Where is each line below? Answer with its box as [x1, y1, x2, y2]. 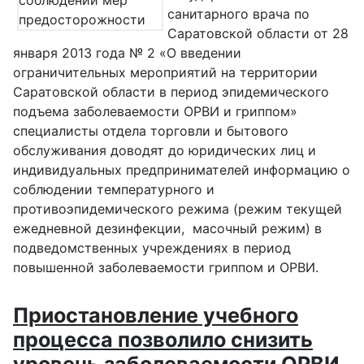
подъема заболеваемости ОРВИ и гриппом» [13, 103, 297, 120]
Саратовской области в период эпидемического [13, 84, 329, 101]
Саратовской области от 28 [167, 25, 349, 42]
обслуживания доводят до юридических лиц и [13, 142, 316, 159]
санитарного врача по [167, 6, 310, 23]
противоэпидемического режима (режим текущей [13, 201, 342, 218]
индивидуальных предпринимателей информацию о [13, 162, 350, 179]
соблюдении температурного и [13, 181, 214, 198]
